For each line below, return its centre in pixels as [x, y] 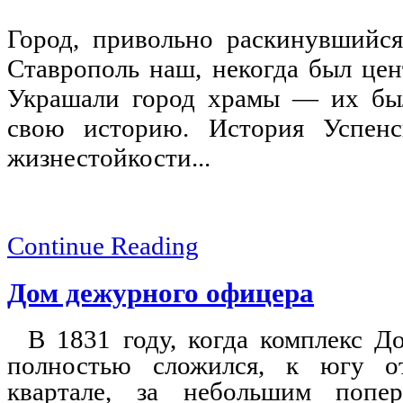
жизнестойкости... [109, 158]
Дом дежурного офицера [161, 293]
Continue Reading [103, 246]
